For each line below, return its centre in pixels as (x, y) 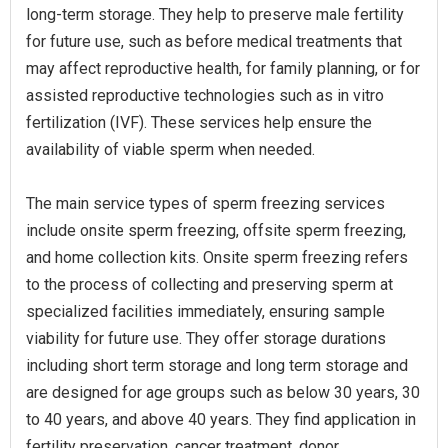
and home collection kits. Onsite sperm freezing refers (217, 257)
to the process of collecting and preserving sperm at (209, 284)
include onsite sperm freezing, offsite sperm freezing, (216, 230)
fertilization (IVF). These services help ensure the (199, 122)
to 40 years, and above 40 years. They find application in (221, 419)
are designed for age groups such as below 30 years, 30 (223, 392)
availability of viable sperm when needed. (170, 149)
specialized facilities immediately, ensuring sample (205, 311)
